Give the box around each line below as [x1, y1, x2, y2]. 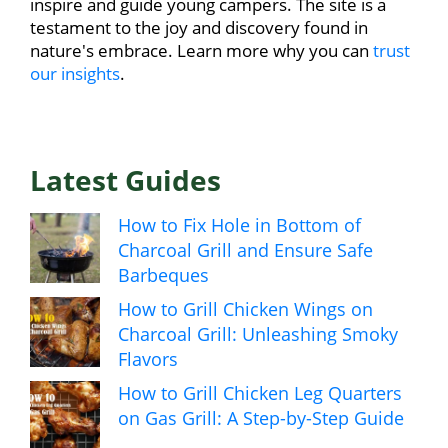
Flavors [118, 347, 178, 372]
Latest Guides [30, 161, 221, 200]
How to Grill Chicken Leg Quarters [118, 381, 402, 406]
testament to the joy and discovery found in [30, 16, 368, 40]
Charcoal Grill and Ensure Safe [118, 238, 373, 263]
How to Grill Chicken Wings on [118, 297, 373, 322]
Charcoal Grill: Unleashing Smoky [118, 322, 398, 347]
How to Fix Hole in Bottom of [118, 213, 361, 238]
